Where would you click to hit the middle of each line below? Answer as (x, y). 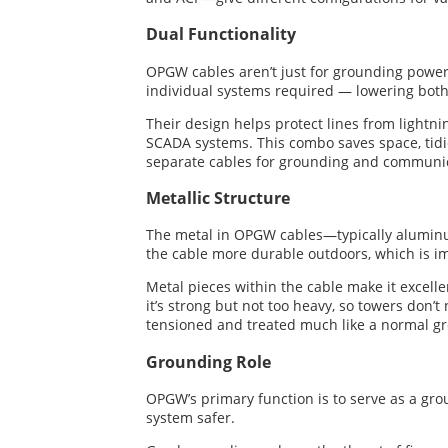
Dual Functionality (221, 34)
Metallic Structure (218, 198)
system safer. (190, 418)
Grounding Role (208, 361)
